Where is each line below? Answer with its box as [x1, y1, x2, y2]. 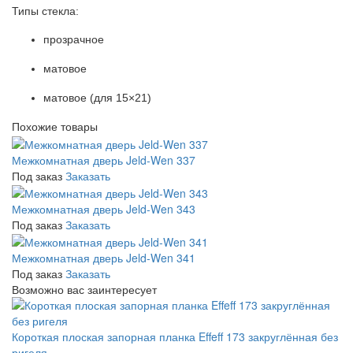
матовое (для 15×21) [43, 91, 151, 105]
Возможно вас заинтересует [12, 281, 157, 298]
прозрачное [43, 33, 104, 46]
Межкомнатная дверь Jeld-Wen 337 [12, 151, 195, 168]
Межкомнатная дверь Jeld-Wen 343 [12, 200, 195, 217]
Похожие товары [12, 118, 98, 135]
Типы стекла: [12, 5, 79, 18]
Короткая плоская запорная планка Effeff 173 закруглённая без [12, 329, 338, 345]
